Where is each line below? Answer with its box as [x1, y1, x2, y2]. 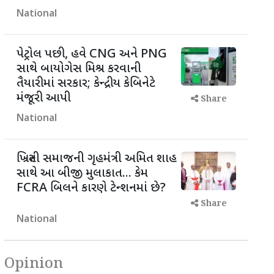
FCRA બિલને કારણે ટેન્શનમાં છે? [17, 180, 166, 196]
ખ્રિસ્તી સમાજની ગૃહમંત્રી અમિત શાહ [17, 151, 177, 167]
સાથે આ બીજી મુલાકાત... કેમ [17, 166, 148, 182]
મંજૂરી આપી [17, 91, 71, 106]
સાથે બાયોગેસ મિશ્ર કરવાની [17, 61, 141, 77]
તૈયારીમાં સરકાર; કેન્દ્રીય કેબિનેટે [17, 76, 155, 92]
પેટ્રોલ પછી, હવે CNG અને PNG [17, 46, 167, 62]
